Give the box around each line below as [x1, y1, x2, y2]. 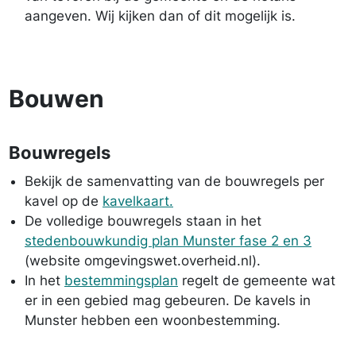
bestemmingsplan [64, 273, 178, 288]
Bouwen [9, 84, 104, 113]
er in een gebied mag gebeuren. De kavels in [25, 292, 311, 308]
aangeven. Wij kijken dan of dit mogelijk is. [25, 8, 296, 24]
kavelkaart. [103, 193, 173, 209]
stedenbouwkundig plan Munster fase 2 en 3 [25, 233, 311, 249]
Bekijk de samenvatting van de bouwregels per [25, 173, 324, 189]
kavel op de [25, 193, 103, 209]
